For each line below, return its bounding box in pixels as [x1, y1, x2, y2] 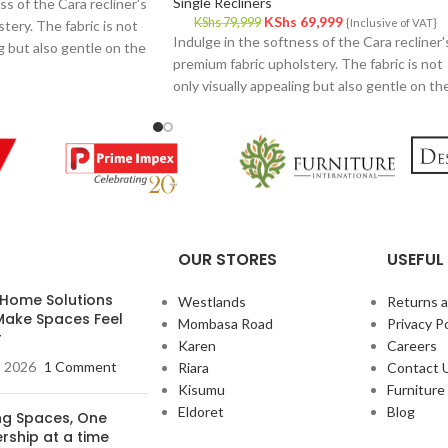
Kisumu [177, 380, 225, 398]
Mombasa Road [177, 314, 273, 332]
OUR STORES [177, 247, 277, 271]
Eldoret [177, 402, 224, 420]
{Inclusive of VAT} [346, 16, 438, 30]
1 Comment [43, 357, 117, 375]
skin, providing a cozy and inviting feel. [173, 99, 408, 117]
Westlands [177, 292, 246, 310]
